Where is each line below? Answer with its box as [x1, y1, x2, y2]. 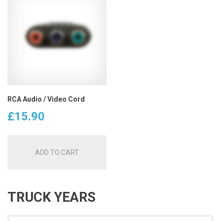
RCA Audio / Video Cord [7, 95, 85, 104]
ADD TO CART [35, 148, 79, 156]
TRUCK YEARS [7, 189, 96, 205]
